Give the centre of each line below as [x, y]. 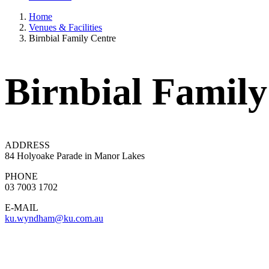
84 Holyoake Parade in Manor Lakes [75, 156]
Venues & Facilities [65, 27]
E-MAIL [22, 207]
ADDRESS [27, 145]
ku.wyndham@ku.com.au [54, 218]
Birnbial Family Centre [72, 38]
